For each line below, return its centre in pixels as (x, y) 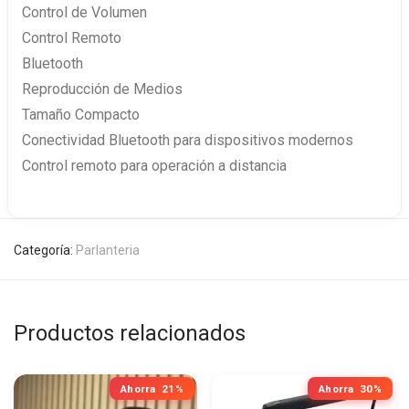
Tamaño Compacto (81, 114)
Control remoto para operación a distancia (154, 165)
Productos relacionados (130, 333)
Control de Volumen (84, 12)
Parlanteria (108, 250)
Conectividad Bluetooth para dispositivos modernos (188, 140)
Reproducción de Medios (102, 89)
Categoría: (45, 250)
